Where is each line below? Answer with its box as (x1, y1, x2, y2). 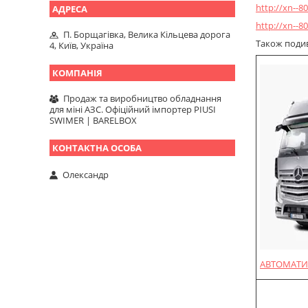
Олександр (63, 168, 109, 181)
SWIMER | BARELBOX (49, 114, 137, 127)
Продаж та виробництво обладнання (63, 92, 221, 105)
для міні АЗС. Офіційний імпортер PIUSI (49, 103, 216, 116)
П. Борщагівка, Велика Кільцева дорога (63, 28, 230, 41)
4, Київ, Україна (49, 39, 113, 52)
